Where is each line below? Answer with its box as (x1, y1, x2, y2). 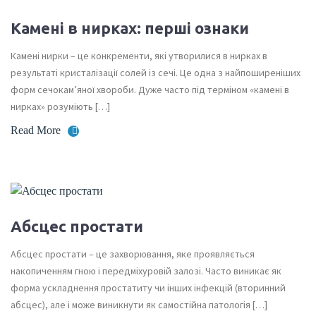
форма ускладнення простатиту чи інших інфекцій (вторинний (11, 281, 286, 294)
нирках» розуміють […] (11, 100, 110, 114)
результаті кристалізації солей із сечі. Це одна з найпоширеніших (11, 66, 300, 80)
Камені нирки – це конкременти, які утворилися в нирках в (11, 49, 267, 63)
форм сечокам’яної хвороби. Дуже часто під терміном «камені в (11, 83, 289, 97)
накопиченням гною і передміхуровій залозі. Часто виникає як (11, 264, 281, 277)
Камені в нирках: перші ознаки (11, 19, 249, 37)
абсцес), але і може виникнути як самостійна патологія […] (11, 298, 267, 311)
